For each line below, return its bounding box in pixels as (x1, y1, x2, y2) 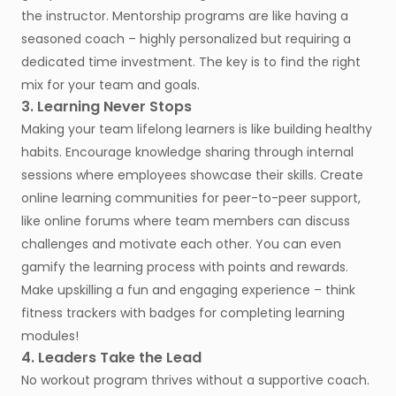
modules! (21, 327, 79, 346)
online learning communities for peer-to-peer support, (21, 189, 361, 208)
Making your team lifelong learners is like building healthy (21, 120, 372, 139)
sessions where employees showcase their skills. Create (21, 166, 363, 185)
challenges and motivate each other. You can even (21, 235, 341, 254)
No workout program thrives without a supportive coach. (21, 371, 369, 390)
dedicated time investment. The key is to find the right (21, 53, 361, 72)
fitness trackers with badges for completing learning (21, 304, 345, 323)
